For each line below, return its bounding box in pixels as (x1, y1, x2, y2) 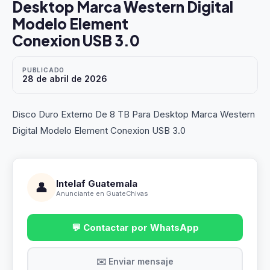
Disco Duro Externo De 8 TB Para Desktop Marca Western (12, 108, 255, 120)
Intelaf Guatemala (56, 177, 137, 189)
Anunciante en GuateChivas (56, 189, 148, 198)
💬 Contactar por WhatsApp (71, 222, 199, 233)
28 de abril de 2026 (22, 74, 107, 84)
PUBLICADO (22, 66, 65, 74)
